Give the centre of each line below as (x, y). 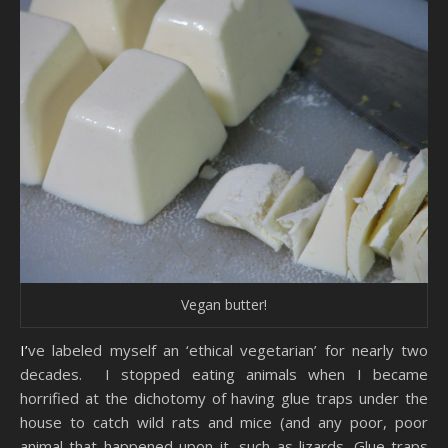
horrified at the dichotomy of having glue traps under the (224, 398)
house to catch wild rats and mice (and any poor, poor (224, 422)
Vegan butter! (224, 305)
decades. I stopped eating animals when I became (224, 374)
